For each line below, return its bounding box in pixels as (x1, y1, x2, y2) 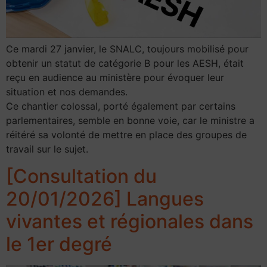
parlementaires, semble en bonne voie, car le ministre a (6, 114, 254, 127)
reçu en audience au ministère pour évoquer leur (6, 72, 224, 84)
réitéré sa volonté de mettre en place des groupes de (6, 129, 247, 141)
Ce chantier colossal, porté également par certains (6, 100, 235, 113)
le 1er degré (6, 232, 112, 256)
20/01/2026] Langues (6, 187, 204, 210)
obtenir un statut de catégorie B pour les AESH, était (6, 57, 244, 70)
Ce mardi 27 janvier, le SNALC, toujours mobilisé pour (6, 43, 249, 55)
